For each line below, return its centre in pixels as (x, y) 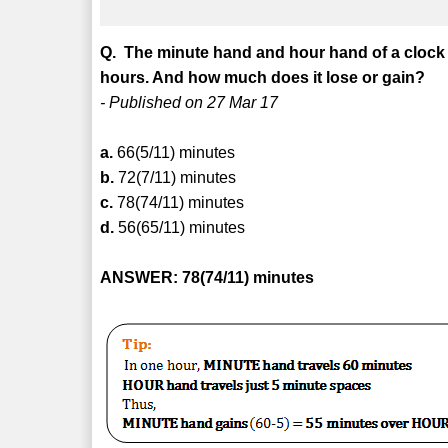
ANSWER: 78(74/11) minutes (207, 277)
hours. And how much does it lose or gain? (263, 77)
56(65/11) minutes (180, 227)
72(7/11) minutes (175, 177)
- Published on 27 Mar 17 (189, 102)
